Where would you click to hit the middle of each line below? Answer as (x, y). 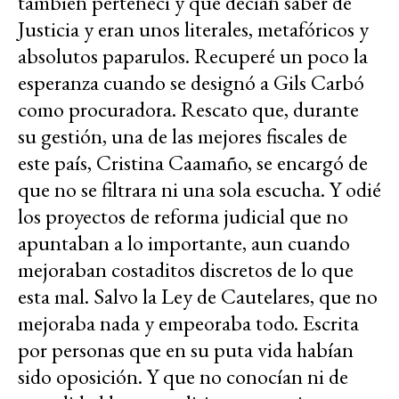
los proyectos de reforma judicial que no (183, 216)
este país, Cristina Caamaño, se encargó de (193, 162)
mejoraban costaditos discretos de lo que (186, 269)
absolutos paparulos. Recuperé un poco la (193, 55)
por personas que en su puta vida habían (186, 349)
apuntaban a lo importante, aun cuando (184, 242)
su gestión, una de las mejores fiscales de (183, 135)
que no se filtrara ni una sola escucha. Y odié (199, 189)
